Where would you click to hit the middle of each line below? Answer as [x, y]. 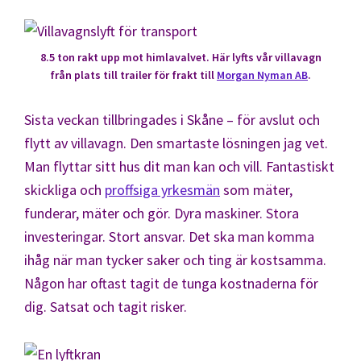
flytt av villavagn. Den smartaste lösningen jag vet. [176, 143]
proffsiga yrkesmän [162, 189]
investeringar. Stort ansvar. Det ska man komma [169, 236]
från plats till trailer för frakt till [133, 75]
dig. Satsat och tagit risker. [106, 306]
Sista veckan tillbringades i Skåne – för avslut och [172, 119]
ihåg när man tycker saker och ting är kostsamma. [175, 259]
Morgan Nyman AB [262, 75]
